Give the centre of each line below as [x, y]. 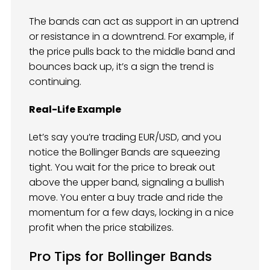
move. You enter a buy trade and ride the [126, 198]
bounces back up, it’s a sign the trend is [121, 66]
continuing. [55, 81]
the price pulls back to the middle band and [132, 51]
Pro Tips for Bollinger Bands [121, 257]
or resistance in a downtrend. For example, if [132, 36]
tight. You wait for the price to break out [122, 168]
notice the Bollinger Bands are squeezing [124, 152]
